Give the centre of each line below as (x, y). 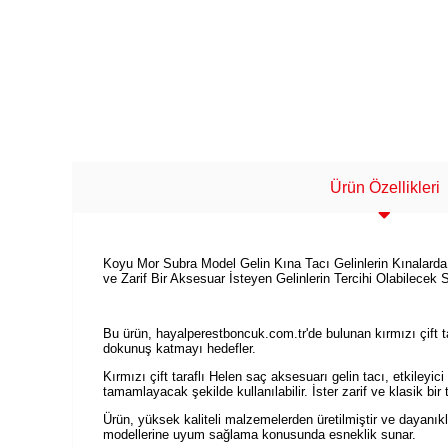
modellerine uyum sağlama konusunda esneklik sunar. (259, 434)
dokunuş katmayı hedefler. (179, 349)
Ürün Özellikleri (384, 187)
